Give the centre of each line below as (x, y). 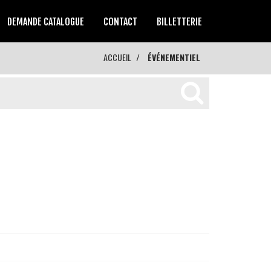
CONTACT (120, 22)
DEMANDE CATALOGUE (46, 22)
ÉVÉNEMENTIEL (174, 57)
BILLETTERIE (179, 22)
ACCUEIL (117, 57)
